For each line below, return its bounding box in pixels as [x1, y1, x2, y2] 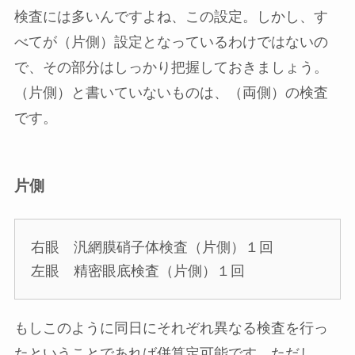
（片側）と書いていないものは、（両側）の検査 [13, 85, 328, 101]
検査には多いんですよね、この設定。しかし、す [13, 9, 328, 25]
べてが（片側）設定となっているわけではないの [13, 34, 328, 51]
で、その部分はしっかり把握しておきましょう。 [13, 59, 328, 76]
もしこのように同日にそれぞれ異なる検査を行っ [13, 319, 328, 336]
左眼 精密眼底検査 [30, 262, 159, 279]
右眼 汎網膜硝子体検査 [30, 239, 188, 255]
